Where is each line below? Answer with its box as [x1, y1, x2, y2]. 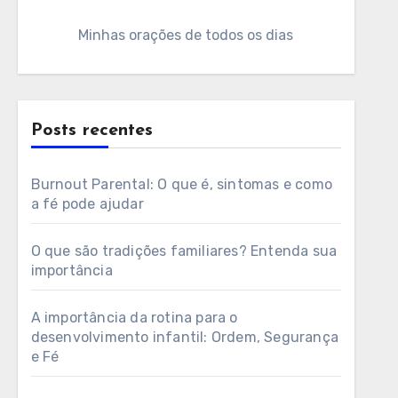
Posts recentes [30, 122, 153, 139]
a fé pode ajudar [30, 195, 144, 212]
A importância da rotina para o [30, 309, 238, 326]
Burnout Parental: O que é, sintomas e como [30, 176, 333, 193]
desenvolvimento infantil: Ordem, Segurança [30, 329, 339, 346]
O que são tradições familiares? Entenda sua [30, 243, 338, 259]
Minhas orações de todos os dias [78, 27, 294, 44]
